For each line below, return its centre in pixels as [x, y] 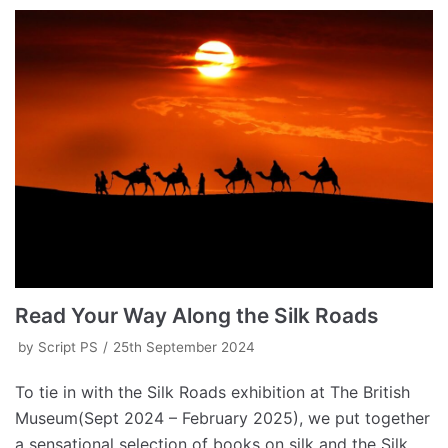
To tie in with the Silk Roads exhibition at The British [212, 392]
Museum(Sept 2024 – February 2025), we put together [222, 418]
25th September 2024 [184, 347]
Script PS [68, 347]
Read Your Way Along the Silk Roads [196, 316]
